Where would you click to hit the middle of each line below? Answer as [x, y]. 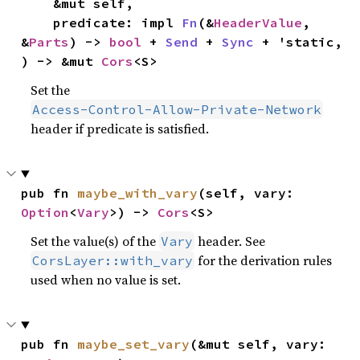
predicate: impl [118, 22]
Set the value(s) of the [95, 241]
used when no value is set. [106, 280]
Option [45, 212]
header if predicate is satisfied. [120, 129]
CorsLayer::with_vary [113, 260]
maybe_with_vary [138, 193]
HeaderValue [258, 22]
